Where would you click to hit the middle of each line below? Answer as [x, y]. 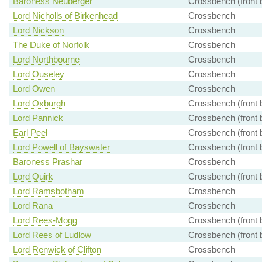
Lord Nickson [38, 30]
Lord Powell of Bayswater [61, 147]
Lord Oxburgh [39, 104]
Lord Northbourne [46, 60]
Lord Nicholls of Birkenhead [65, 16]
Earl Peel [30, 133]
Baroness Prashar [47, 162]
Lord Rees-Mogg [45, 220]
